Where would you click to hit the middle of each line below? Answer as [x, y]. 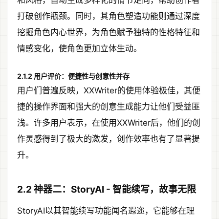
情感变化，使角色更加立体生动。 [79, 48]
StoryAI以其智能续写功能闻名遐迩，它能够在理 [106, 210]
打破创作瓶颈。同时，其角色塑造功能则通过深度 [109, 16]
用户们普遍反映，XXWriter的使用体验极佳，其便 [109, 90]
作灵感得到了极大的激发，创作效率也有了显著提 [109, 139]
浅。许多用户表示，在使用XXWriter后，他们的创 [109, 122]
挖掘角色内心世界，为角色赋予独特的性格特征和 [109, 32]
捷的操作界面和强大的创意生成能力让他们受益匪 [109, 106]
